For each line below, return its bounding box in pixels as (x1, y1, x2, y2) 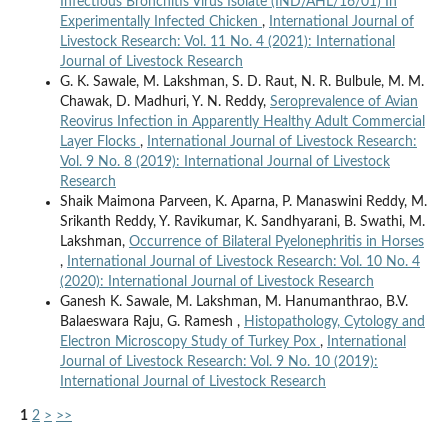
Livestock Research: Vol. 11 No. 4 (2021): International (59, 34, 395, 49)
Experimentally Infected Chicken (59, 14, 262, 29)
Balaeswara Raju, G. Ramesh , (59, 314, 244, 329)
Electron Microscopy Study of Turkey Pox (59, 334, 320, 349)
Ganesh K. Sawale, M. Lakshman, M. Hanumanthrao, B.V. (59, 294, 408, 309)
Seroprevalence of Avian (269, 94, 418, 109)
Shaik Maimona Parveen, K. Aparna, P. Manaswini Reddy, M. (59, 194, 427, 209)
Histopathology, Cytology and (243, 314, 425, 329)
